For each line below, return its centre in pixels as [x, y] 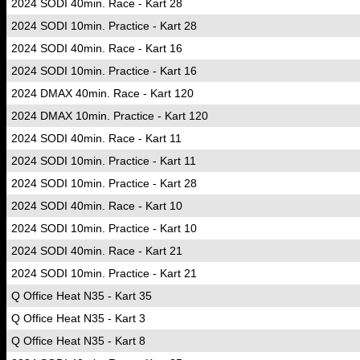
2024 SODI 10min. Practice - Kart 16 [104, 71]
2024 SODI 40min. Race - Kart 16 [97, 48]
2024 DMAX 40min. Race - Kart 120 [102, 93]
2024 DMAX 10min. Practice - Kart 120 [110, 116]
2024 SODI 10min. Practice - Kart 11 [104, 161]
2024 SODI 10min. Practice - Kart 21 [104, 273]
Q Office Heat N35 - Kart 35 [82, 296]
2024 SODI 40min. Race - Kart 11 [96, 138]
